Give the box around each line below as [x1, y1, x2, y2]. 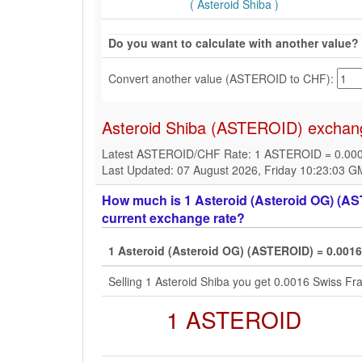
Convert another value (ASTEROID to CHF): [108, 69, 337, 86]
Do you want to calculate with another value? [108, 35, 359, 51]
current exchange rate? [102, 208, 245, 227]
